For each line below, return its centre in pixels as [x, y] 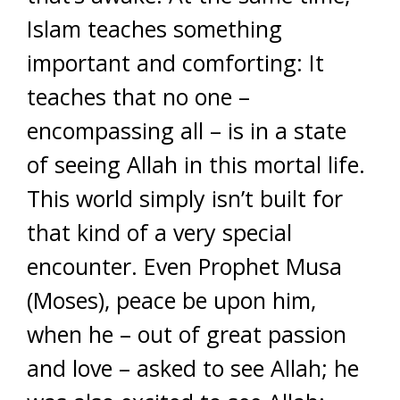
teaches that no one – [138, 96]
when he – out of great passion [187, 334]
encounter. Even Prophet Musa [184, 266]
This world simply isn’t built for [185, 198]
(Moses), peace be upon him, [171, 300]
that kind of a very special [159, 232]
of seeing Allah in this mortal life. [196, 164]
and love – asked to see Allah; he [193, 368]
